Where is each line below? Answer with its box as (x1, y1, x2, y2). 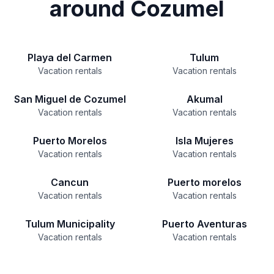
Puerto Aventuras (161, 218, 247, 230)
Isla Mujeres (175, 135, 234, 147)
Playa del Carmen (28, 51, 112, 64)
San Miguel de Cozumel (13, 93, 126, 105)
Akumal (186, 93, 223, 105)
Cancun (51, 176, 89, 188)
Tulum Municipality (24, 218, 115, 230)
